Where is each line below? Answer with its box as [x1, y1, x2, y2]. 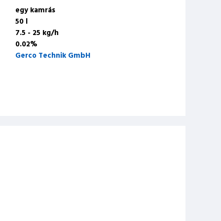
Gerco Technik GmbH [15, 50, 90, 62]
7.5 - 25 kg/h [15, 27, 59, 39]
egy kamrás [15, 4, 55, 16]
